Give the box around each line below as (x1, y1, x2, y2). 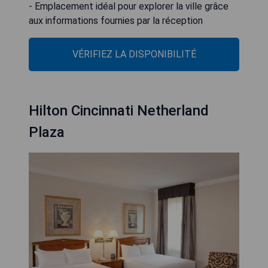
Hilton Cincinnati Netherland (29, 102, 209, 119)
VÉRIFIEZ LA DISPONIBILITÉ (72, 48, 196, 60)
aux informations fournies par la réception (29, 14, 203, 26)
